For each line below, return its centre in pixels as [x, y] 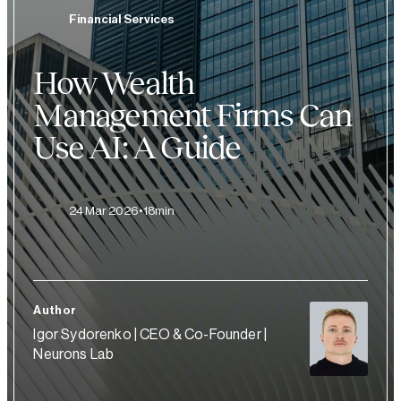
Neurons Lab [74, 354]
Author [55, 311]
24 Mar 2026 [104, 211]
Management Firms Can [192, 115]
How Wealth [114, 82]
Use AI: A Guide [137, 147]
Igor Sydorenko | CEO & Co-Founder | [150, 335]
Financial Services [122, 19]
